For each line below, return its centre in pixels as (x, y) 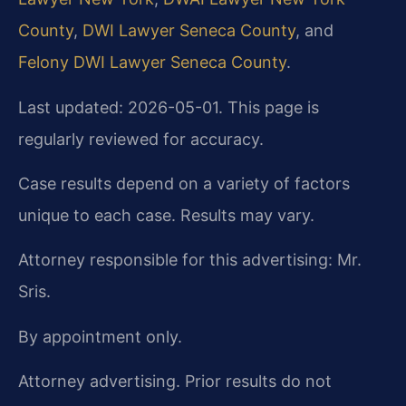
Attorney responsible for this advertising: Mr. (190, 260)
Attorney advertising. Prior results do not (175, 382)
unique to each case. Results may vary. (166, 215)
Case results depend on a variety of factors (184, 183)
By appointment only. (100, 336)
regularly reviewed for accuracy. (141, 139)
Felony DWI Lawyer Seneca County (152, 63)
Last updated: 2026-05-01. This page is (169, 107)
